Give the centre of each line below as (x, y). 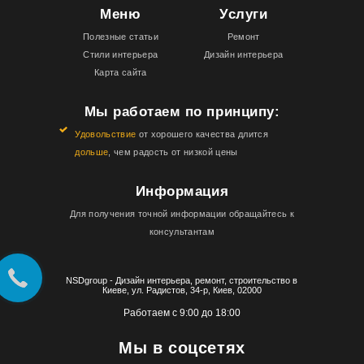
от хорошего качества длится (202, 134)
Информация (182, 191)
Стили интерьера (121, 54)
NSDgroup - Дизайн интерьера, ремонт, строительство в (182, 280)
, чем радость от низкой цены (173, 152)
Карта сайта (121, 72)
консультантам (182, 231)
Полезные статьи (120, 36)
